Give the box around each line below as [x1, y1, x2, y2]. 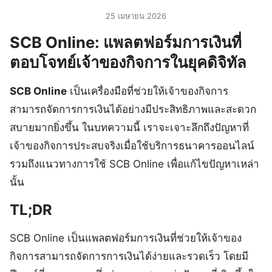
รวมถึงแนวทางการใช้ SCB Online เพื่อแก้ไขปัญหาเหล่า [10, 157, 259, 170]
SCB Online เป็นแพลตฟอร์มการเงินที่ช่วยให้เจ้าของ [10, 231, 242, 244]
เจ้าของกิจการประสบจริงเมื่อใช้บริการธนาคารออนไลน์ [10, 139, 254, 152]
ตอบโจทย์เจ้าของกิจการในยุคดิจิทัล [10, 52, 246, 72]
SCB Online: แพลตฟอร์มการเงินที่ [10, 32, 242, 52]
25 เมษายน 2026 [106, 11, 166, 21]
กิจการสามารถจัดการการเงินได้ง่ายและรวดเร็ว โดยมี [10, 250, 248, 262]
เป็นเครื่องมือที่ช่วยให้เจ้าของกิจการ [67, 84, 228, 97]
